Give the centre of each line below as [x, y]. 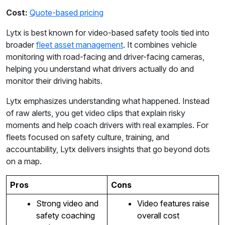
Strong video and [67, 204]
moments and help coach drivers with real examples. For [107, 125]
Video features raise [173, 204]
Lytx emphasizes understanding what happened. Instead [108, 101]
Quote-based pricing [67, 13]
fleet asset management [80, 45]
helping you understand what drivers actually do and [100, 69]
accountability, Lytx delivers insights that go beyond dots [108, 149]
